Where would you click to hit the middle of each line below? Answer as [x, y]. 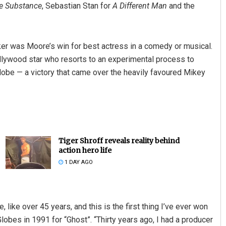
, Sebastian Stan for [77, 6]
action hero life [85, 151]
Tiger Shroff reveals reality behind [119, 141]
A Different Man [140, 6]
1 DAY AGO [78, 162]
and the [181, 6]
